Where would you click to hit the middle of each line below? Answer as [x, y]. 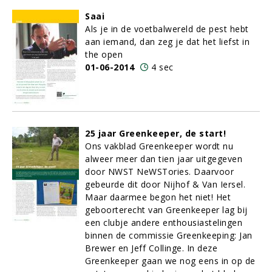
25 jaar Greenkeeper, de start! [155, 133]
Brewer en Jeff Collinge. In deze [151, 248]
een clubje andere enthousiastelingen [164, 223]
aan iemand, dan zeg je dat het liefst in [167, 42]
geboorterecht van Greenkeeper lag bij [166, 210]
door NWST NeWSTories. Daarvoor [159, 172]
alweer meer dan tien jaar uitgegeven [164, 159]
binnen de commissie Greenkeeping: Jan [169, 235]
